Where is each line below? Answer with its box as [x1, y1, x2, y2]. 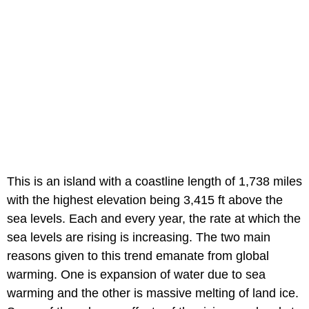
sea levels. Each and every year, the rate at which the [7, 212, 301, 226]
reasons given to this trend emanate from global [7, 249, 269, 263]
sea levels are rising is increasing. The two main [7, 230, 270, 245]
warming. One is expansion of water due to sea [7, 268, 266, 282]
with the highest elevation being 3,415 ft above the [7, 193, 283, 208]
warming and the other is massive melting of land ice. [7, 286, 299, 301]
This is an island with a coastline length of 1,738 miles [7, 175, 302, 189]
